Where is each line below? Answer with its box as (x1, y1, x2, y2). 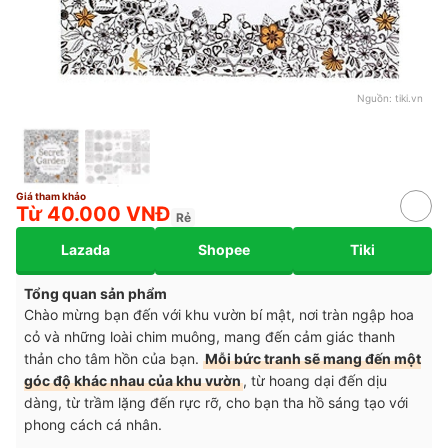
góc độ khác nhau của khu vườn (24, 372, 241, 390)
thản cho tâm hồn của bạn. (24, 350, 203, 368)
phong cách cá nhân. (24, 416, 162, 434)
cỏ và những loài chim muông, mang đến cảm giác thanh (24, 328, 395, 346)
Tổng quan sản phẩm (24, 285, 167, 303)
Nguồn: (357, 92, 395, 105)
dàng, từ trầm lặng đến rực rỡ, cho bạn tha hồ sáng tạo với (24, 394, 408, 412)
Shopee (198, 240, 250, 258)
